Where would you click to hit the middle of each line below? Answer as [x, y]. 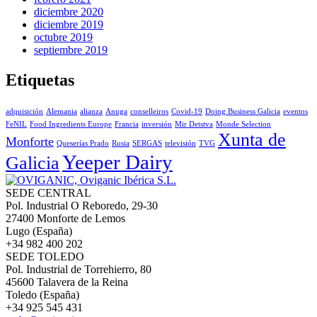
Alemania [62, 111]
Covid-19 [187, 111]
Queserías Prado [83, 143]
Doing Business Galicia [243, 111]
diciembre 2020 [69, 11]
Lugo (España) [39, 231]
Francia [127, 124]
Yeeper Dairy [117, 162]
